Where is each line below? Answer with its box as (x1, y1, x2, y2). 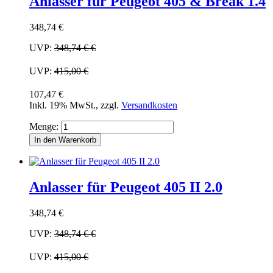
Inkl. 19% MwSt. (29, 100, 96, 111)
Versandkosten (121, 100, 177, 111)
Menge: (29, 121, 58, 132)
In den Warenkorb (34, 135, 96, 145)
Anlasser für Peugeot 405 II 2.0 (29, 179, 222, 196)
